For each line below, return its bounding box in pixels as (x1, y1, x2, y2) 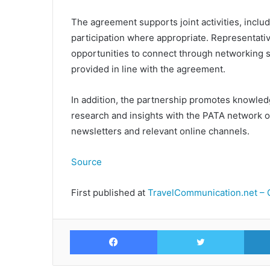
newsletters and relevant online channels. (71, 125, 250, 137)
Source (71, 155, 102, 168)
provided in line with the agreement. (71, 63, 225, 75)
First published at (71, 186, 145, 198)
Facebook (157, 224, 196, 234)
